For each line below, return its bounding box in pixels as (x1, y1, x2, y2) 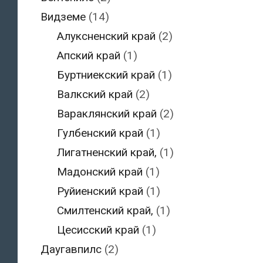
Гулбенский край (57, 126, 143, 140)
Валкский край (57, 87, 133, 101)
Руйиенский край (57, 184, 143, 198)
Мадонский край (57, 164, 143, 178)
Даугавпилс (40, 242, 102, 256)
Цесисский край (57, 222, 139, 237)
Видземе (40, 9, 86, 23)
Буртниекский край (57, 68, 155, 82)
